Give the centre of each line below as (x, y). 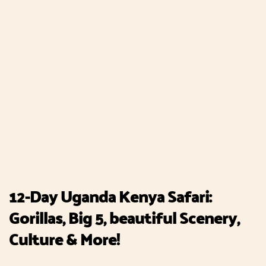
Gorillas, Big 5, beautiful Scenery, (124, 218)
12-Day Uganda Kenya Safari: (110, 196)
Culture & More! (64, 239)
